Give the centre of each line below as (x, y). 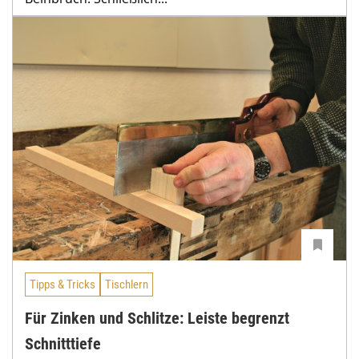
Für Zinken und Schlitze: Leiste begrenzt (157, 318)
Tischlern (127, 284)
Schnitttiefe (63, 343)
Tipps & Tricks (63, 284)
